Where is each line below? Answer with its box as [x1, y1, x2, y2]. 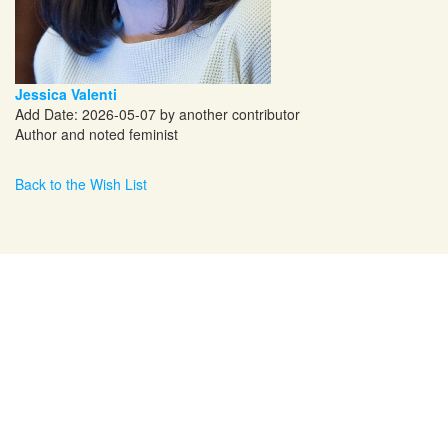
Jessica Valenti [15, 84, 117, 105]
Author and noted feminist [15, 124, 178, 145]
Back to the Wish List [15, 174, 147, 195]
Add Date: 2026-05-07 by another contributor [15, 104, 300, 125]
